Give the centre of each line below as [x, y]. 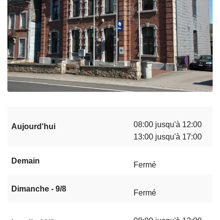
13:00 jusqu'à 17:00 [168, 137]
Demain [26, 161]
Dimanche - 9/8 [39, 189]
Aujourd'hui [33, 127]
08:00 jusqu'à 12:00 [168, 125]
